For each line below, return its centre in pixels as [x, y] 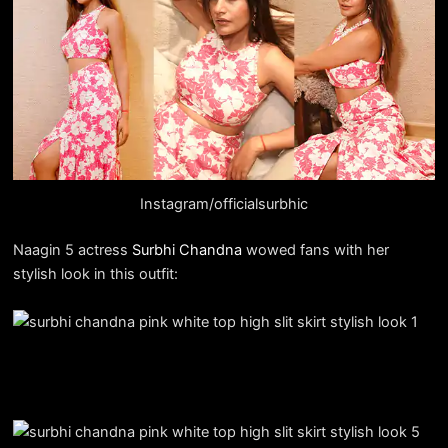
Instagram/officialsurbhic [224, 203]
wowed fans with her [315, 249]
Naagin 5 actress [72, 249]
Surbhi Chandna [186, 249]
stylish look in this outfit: [95, 273]
